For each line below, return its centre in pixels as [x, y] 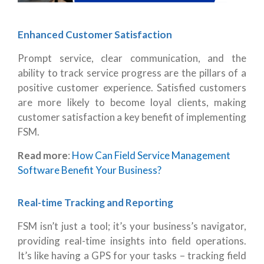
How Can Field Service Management [151, 155]
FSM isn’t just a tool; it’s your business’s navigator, [132, 226]
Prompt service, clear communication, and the [132, 58]
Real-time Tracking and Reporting [95, 202]
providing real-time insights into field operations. [132, 240]
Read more [43, 155]
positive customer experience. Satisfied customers [132, 87]
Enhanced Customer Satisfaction [95, 34]
